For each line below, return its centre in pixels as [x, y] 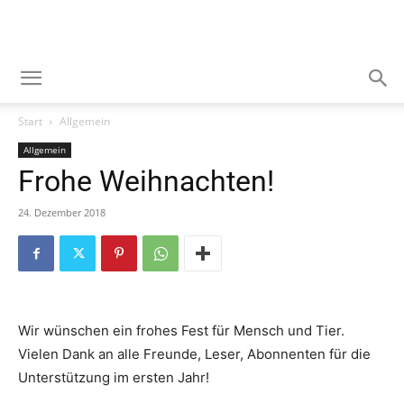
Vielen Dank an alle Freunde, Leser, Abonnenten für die [194, 354]
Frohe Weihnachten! [146, 181]
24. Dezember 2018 [62, 212]
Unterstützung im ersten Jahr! [114, 377]
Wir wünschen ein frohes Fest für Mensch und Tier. [181, 331]
